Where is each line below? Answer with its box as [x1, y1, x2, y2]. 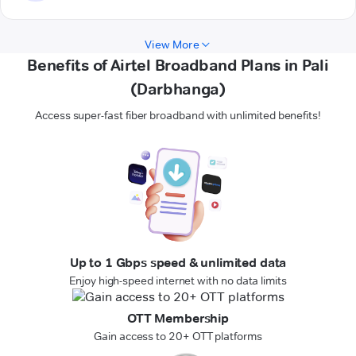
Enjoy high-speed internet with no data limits [69, 273, 287, 288]
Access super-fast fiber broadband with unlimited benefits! [35, 108, 321, 123]
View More [145, 37, 199, 52]
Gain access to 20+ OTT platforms [94, 329, 262, 344]
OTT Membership [127, 311, 229, 327]
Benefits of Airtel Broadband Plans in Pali [27, 56, 329, 75]
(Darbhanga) [130, 79, 226, 99]
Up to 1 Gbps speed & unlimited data [69, 255, 287, 271]
